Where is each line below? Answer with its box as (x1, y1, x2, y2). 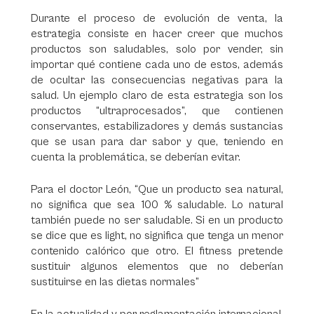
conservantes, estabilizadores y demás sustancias (31, 120, 283, 132)
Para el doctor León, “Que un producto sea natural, (31, 183, 283, 196)
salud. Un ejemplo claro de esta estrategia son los (31, 89, 283, 102)
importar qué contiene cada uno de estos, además (31, 58, 283, 71)
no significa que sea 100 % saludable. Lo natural (31, 198, 283, 211)
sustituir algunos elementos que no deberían (31, 260, 283, 273)
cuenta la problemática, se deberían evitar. (31, 151, 240, 163)
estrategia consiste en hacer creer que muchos (31, 27, 283, 40)
